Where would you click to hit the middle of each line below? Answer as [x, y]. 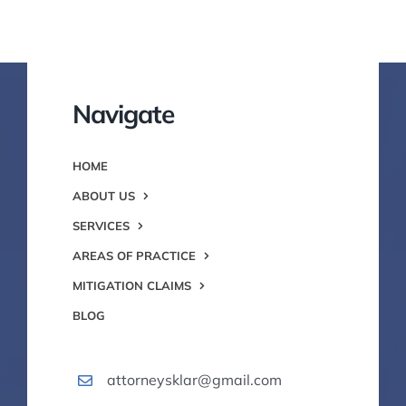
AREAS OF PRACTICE [134, 256]
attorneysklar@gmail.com [195, 380]
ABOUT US [104, 196]
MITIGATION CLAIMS [132, 286]
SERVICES [101, 226]
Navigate [123, 114]
